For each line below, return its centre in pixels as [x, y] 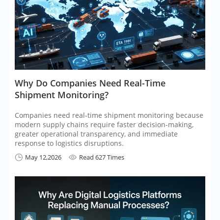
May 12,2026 [43, 157]
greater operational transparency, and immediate [96, 134]
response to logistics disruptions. [69, 143]
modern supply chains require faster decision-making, [104, 125]
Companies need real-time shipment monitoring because [109, 115]
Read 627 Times [102, 157]
